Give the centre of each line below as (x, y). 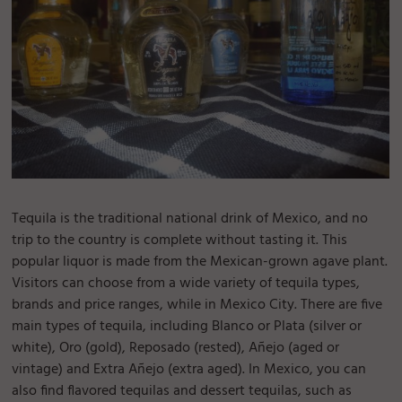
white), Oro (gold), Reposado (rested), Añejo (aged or (176, 348)
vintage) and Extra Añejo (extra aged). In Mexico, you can (189, 369)
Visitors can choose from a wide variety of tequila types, (186, 283)
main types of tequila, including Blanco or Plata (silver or (187, 326)
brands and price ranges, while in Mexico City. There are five (197, 305)
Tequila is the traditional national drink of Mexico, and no (190, 218)
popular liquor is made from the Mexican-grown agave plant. (200, 262)
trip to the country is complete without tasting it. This (180, 240)
